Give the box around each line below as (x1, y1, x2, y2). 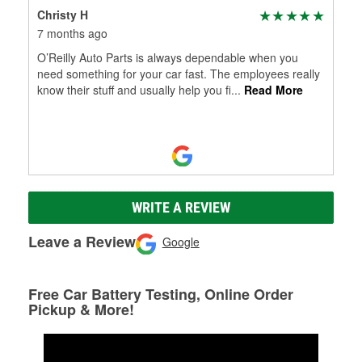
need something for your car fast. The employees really (37, 65, 320, 82)
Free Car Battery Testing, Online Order (28, 283, 293, 305)
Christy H (37, 6, 88, 23)
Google (162, 234, 200, 250)
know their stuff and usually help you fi (37, 81, 231, 98)
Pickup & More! (28, 298, 134, 320)
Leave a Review (28, 230, 136, 252)
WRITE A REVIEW (132, 198, 230, 216)
